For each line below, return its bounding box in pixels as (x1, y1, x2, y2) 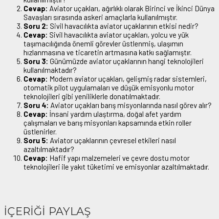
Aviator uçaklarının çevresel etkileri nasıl (48, 135, 176, 145)
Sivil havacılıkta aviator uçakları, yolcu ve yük (48, 30, 189, 39)
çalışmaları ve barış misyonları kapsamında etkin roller (23, 118, 192, 127)
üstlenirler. (23, 127, 57, 136)
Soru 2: (23, 21, 48, 30)
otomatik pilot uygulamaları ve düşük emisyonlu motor (23, 83, 194, 92)
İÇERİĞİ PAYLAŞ (4, 204, 91, 218)
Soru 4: (23, 100, 49, 109)
